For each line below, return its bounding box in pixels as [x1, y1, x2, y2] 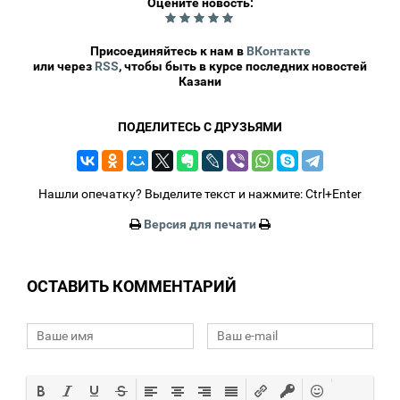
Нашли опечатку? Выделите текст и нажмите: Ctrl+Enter [38, 186, 362, 201]
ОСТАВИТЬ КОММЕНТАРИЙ [27, 276, 237, 296]
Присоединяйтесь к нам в [89, 43, 246, 58]
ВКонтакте [246, 43, 311, 58]
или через [33, 58, 95, 73]
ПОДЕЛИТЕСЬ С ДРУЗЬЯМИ [118, 119, 282, 134]
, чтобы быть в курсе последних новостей [119, 58, 367, 73]
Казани [179, 73, 221, 88]
